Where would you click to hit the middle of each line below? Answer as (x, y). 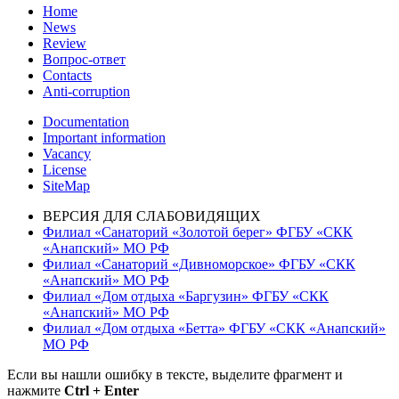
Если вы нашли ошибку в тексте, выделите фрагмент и (175, 375)
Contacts (67, 76)
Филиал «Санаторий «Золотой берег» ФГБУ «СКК (198, 232)
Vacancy (67, 154)
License (65, 170)
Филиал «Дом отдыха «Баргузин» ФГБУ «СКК (186, 297)
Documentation (86, 122)
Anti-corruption (86, 92)
